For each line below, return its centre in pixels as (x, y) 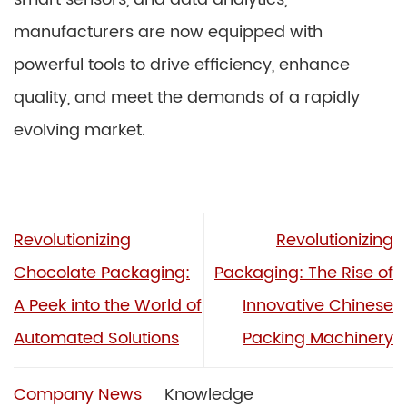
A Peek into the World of (108, 306)
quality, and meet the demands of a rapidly (187, 97)
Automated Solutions (96, 339)
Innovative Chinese (318, 306)
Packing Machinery (318, 339)
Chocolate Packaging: (102, 273)
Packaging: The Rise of (304, 273)
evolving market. (79, 130)
